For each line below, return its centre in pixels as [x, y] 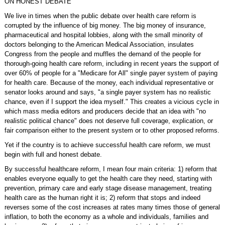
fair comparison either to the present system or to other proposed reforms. [112, 130]
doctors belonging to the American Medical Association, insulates [99, 44]
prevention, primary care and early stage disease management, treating [108, 188]
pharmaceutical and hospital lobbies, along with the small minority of [103, 35]
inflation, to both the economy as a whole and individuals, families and [106, 217]
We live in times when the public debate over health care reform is [100, 16]
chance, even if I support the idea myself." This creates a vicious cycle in [111, 102]
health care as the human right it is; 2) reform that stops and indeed [102, 198]
